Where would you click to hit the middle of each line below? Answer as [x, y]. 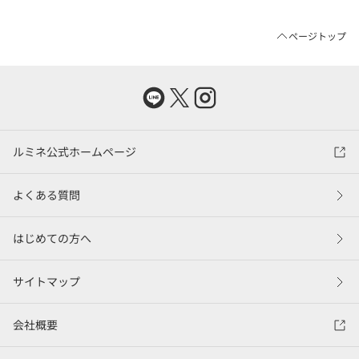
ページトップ [317, 36]
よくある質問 [46, 195]
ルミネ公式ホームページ [75, 151]
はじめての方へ [52, 238]
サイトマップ [46, 281]
